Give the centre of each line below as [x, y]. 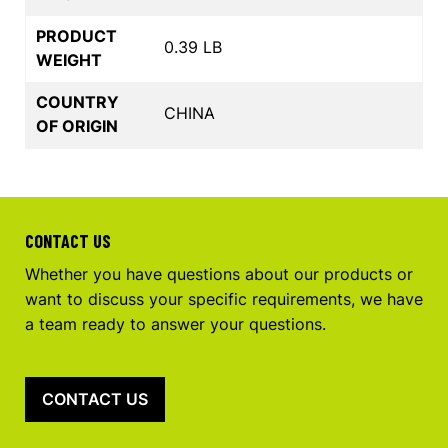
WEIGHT [69, 59]
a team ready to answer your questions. [175, 323]
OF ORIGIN [77, 125]
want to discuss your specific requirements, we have [224, 298]
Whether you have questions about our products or [219, 273]
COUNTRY [77, 101]
